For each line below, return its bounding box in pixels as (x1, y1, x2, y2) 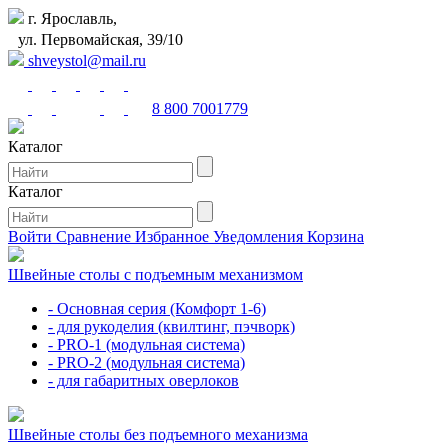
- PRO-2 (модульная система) (48, 354, 245, 371)
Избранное (135, 228, 213, 245)
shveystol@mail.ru (24, 52, 146, 69)
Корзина (307, 228, 364, 245)
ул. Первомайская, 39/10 (8, 31, 183, 48)
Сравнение (56, 228, 135, 245)
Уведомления (213, 228, 307, 245)
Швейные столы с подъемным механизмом (8, 266, 303, 283)
